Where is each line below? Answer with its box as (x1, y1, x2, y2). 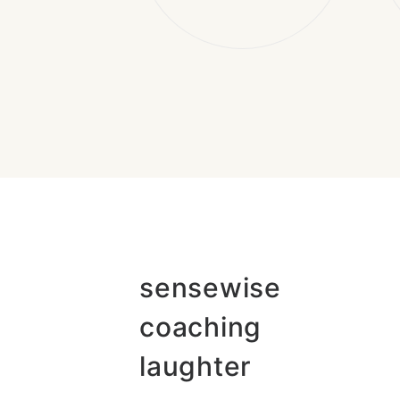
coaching (139, 311, 262, 343)
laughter (139, 350, 252, 382)
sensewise (139, 271, 281, 304)
